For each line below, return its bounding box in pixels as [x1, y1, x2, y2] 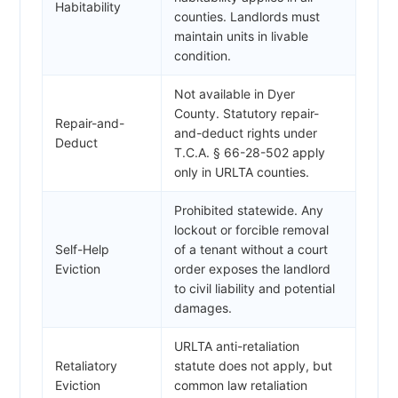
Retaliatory [55, 357, 117, 373]
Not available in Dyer [174, 85, 295, 101]
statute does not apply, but [174, 357, 332, 373]
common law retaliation [174, 377, 307, 393]
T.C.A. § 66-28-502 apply [174, 144, 325, 160]
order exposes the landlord [174, 260, 330, 276]
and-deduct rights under [174, 124, 317, 140]
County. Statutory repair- [174, 105, 319, 121]
